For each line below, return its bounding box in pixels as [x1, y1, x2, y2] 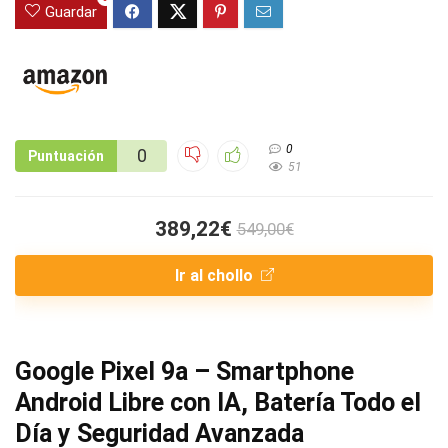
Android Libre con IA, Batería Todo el [15, 387, 421, 417]
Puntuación [28, 147, 104, 164]
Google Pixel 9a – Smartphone [15, 356, 354, 386]
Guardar [45, 2, 97, 21]
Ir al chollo [174, 265, 257, 285]
